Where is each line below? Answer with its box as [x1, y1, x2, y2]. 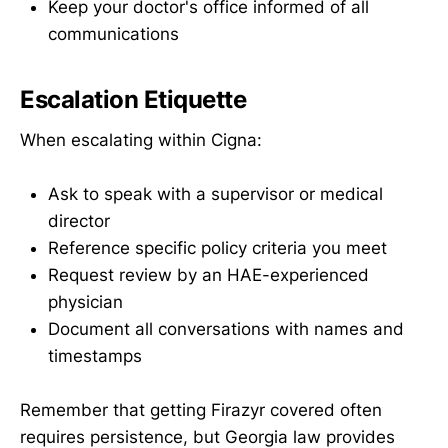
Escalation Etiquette [20, 85, 247, 115]
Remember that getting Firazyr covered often [20, 400, 382, 421]
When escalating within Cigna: [20, 129, 262, 150]
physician [48, 291, 123, 312]
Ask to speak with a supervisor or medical [48, 183, 383, 204]
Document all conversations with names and [48, 318, 404, 339]
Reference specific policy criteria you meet [48, 237, 387, 258]
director [48, 210, 110, 231]
